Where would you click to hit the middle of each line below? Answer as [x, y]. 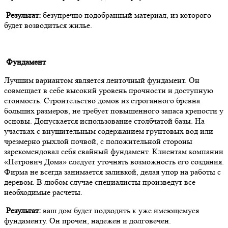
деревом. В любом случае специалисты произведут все [100, 182]
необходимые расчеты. [43, 192]
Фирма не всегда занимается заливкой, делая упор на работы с [112, 172]
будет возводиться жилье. [48, 25]
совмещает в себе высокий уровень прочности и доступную [109, 90]
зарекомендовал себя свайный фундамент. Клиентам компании [114, 151]
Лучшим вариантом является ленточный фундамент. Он [102, 80]
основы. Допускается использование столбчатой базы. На [104, 121]
